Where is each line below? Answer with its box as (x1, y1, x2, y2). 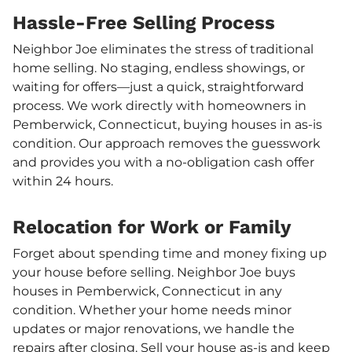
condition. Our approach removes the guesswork (13, 135, 321, 151)
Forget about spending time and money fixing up (13, 245, 327, 261)
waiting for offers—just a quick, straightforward (13, 79, 304, 94)
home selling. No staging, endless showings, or (13, 60, 305, 75)
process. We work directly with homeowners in (13, 97, 306, 113)
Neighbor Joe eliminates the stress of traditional (13, 41, 313, 57)
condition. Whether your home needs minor (13, 302, 291, 317)
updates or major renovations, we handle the (13, 321, 295, 336)
